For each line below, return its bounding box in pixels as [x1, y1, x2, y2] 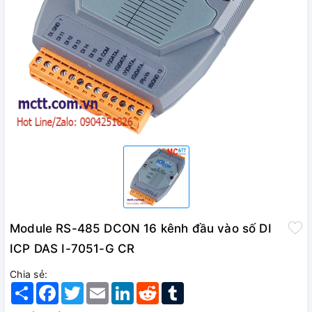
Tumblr [184, 281, 217, 294]
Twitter [84, 281, 116, 294]
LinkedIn [134, 281, 174, 294]
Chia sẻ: [10, 268, 47, 281]
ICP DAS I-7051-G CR [10, 242, 135, 256]
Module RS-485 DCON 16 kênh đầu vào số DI [10, 221, 272, 236]
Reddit [159, 281, 190, 294]
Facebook [58, 281, 105, 294]
